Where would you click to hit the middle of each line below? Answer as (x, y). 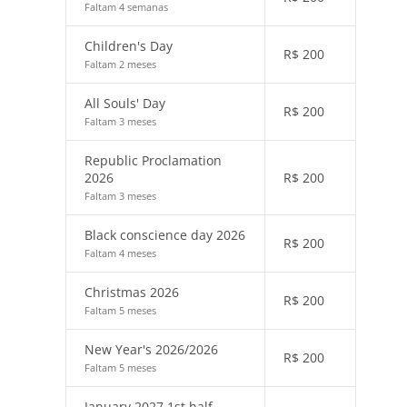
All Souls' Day (125, 103)
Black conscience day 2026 (165, 235)
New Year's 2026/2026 (151, 349)
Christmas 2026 (132, 292)
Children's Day (129, 46)
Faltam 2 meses (120, 64)
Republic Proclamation (153, 160)
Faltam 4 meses (120, 253)
